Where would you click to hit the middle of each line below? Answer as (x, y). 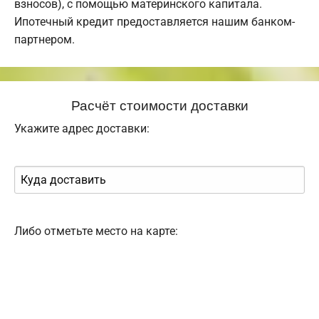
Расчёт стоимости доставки (159, 105)
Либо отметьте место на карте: (96, 231)
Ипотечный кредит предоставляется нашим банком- (155, 22)
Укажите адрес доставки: (82, 129)
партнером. (45, 40)
